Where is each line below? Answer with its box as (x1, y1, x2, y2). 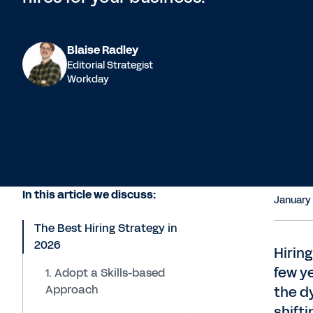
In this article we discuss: (22, 186, 156, 203)
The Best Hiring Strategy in (34, 219, 177, 236)
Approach (45, 281, 99, 298)
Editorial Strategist (67, 59, 153, 72)
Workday (67, 73, 109, 86)
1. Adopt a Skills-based (45, 264, 165, 281)
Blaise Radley (67, 42, 138, 58)
